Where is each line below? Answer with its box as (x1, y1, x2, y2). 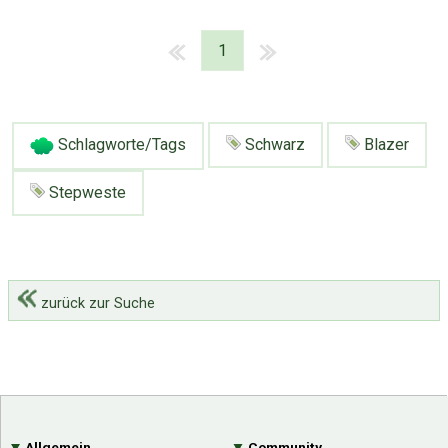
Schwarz (241, 135, 305, 155)
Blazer (360, 135, 409, 155)
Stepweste (45, 182, 126, 202)
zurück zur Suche (37, 295, 155, 313)
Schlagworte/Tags (54, 135, 186, 155)
